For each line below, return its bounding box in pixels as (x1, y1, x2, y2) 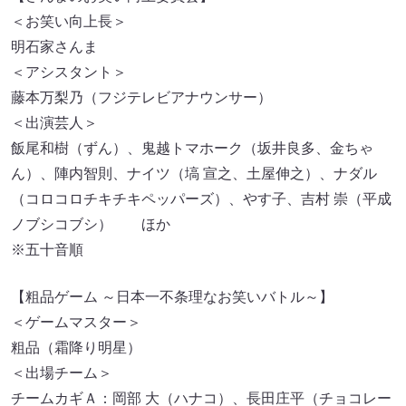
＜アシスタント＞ (11, 64, 127, 81)
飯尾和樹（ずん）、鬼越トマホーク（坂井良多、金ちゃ (11, 140, 373, 157)
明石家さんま (11, 39, 98, 55)
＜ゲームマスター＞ (11, 314, 141, 331)
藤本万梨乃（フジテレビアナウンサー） (11, 90, 272, 106)
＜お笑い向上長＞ (11, 14, 127, 30)
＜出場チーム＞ (11, 365, 112, 382)
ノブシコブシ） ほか (11, 217, 170, 233)
